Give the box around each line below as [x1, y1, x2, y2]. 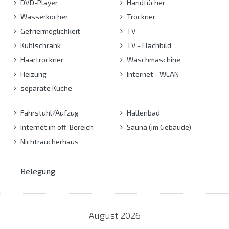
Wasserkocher [19, 12, 68, 21]
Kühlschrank [19, 40, 61, 50]
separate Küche [19, 83, 72, 93]
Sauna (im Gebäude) [125, 122, 191, 131]
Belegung [20, 166, 55, 176]
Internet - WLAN [125, 69, 179, 78]
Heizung [19, 69, 47, 78]
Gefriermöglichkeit [19, 26, 80, 35]
